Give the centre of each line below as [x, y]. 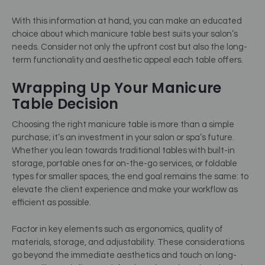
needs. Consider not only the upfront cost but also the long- [130, 47]
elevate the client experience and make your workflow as [125, 190]
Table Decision [65, 104]
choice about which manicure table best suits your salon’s [125, 34]
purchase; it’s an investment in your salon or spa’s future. [123, 138]
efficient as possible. [51, 203]
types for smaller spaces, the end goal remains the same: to [130, 177]
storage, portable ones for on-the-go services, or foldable [125, 164]
